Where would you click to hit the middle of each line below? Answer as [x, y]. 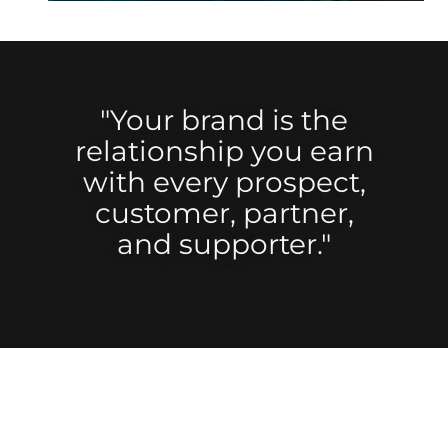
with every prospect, [224, 181]
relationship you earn [224, 150]
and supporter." [224, 243]
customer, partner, [224, 212]
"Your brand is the [224, 119]
